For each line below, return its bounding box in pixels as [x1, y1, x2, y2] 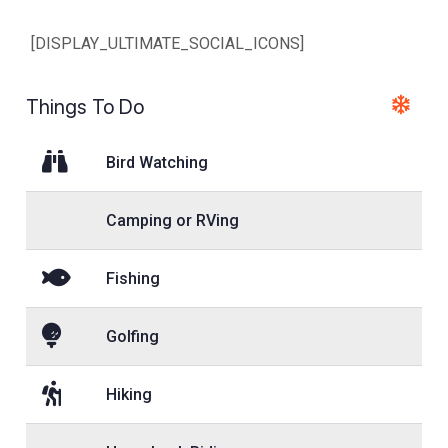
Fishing [106, 268, 160, 288]
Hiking [106, 384, 152, 404]
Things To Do [26, 95, 144, 120]
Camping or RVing [106, 210, 239, 230]
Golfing [106, 326, 159, 346]
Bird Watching [106, 152, 208, 172]
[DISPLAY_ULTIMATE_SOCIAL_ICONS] [31, 34, 305, 54]
